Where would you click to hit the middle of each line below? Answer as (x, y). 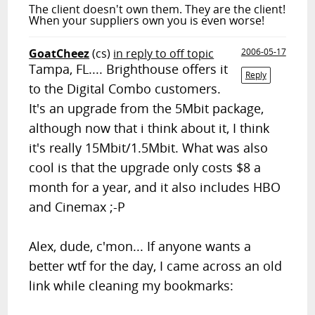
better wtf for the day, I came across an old (156, 266)
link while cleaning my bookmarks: (131, 285)
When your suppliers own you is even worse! (147, 20)
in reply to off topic (164, 53)
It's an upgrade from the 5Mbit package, (147, 108)
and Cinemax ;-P (77, 207)
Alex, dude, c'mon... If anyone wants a (140, 246)
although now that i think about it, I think (149, 128)
